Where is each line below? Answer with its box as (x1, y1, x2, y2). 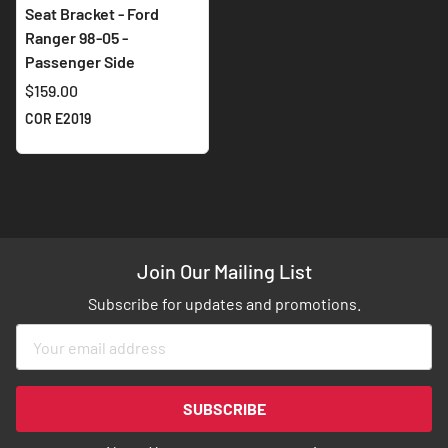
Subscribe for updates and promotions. (87, 294, 361, 314)
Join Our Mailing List (136, 259, 312, 284)
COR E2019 (25, 110, 91, 128)
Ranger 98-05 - (25, 28, 128, 48)
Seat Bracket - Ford (25, 4, 159, 24)
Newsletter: (15, 421, 100, 441)
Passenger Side (25, 52, 135, 72)
